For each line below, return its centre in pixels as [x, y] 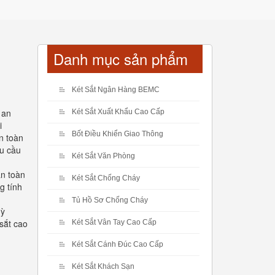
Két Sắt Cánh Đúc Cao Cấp [118, 244]
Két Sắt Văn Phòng [103, 156]
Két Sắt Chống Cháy [106, 178]
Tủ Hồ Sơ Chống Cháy [110, 200]
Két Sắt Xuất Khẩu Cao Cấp [118, 112]
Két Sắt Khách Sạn [103, 266]
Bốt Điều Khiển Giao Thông [118, 134]
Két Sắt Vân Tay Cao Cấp [114, 222]
